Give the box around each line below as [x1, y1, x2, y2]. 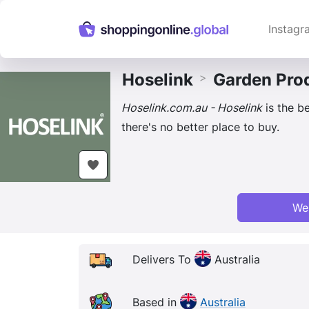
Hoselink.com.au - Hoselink [121, 101, 262, 114]
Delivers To [132, 252, 195, 267]
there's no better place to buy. [121, 120, 279, 134]
